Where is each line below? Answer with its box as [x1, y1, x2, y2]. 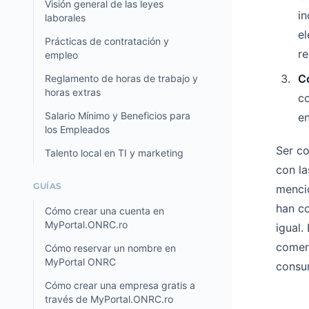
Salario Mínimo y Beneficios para [45, 110, 190, 121]
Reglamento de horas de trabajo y [45, 72, 198, 84]
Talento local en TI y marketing [45, 147, 183, 159]
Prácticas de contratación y [45, 35, 169, 47]
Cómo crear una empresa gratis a [45, 279, 195, 291]
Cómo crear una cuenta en [45, 205, 164, 217]
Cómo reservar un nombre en [45, 242, 176, 254]
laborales [45, 12, 86, 23]
